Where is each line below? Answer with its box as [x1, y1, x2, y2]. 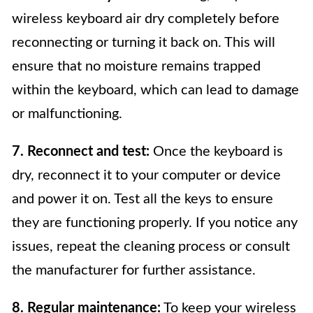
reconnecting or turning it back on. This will [12, 35, 275, 50]
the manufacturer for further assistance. [12, 263, 256, 277]
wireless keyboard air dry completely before [12, 11, 279, 26]
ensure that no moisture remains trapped [12, 59, 261, 73]
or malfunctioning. [12, 106, 122, 121]
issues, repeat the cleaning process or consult [12, 239, 290, 254]
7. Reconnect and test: [12, 144, 150, 159]
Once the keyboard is [150, 144, 283, 159]
